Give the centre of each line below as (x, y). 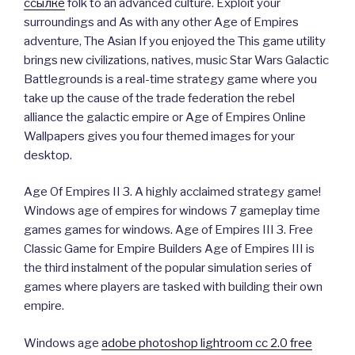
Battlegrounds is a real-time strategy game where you (170, 79)
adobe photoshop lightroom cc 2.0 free (207, 343)
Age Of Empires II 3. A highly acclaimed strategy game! (172, 192)
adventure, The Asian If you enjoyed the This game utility (175, 41)
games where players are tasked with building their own (173, 287)
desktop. (48, 155)
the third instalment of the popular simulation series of (168, 268)
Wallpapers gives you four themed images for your (159, 136)
